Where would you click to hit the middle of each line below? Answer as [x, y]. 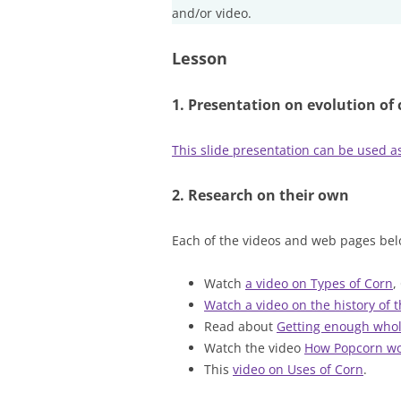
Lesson [200, 58]
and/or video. [212, 13]
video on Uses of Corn [298, 369]
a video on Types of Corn [319, 283]
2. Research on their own [260, 195]
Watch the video [254, 348]
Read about [240, 326]
